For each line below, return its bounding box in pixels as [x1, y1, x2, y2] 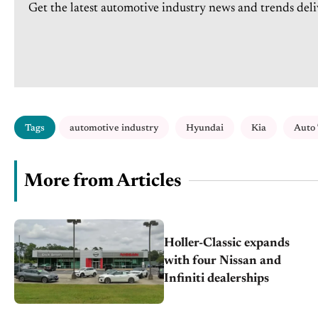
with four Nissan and [164, 254, 282, 268]
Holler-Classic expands [164, 236, 290, 250]
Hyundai [186, 123, 224, 133]
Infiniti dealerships [164, 272, 270, 285]
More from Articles [24, 172, 182, 191]
